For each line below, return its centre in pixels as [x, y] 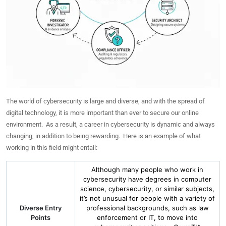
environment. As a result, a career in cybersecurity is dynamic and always [110, 124]
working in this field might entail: [52, 148]
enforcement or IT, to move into [147, 217]
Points [41, 217]
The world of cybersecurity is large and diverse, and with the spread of [105, 101]
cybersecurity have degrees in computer [147, 179]
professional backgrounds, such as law [147, 208]
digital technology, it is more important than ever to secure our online [102, 113]
